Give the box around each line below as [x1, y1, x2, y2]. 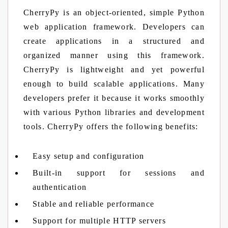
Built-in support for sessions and [33, 168, 205, 177]
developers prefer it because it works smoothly [23, 94, 205, 102]
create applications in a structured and [23, 37, 205, 45]
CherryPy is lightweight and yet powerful [23, 65, 205, 74]
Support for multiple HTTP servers [33, 216, 166, 225]
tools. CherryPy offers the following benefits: [23, 122, 202, 131]
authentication [33, 183, 87, 191]
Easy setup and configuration [33, 152, 145, 160]
